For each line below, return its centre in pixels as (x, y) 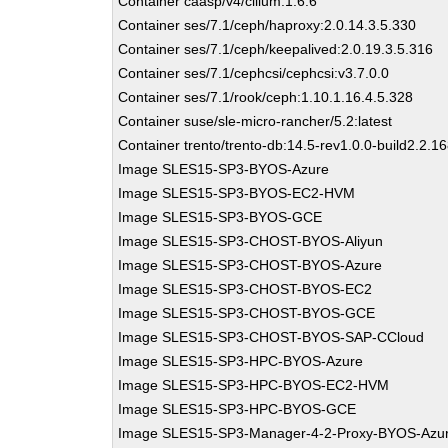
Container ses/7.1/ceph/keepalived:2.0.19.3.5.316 (276, 49)
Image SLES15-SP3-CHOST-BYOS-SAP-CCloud (271, 337)
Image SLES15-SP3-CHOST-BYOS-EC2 (245, 289)
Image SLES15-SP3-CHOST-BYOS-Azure (250, 265)
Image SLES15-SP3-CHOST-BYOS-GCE (247, 313)
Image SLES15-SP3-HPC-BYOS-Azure (241, 361)
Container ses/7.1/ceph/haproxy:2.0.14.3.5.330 (267, 25)
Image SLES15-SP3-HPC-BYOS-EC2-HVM (254, 385)
